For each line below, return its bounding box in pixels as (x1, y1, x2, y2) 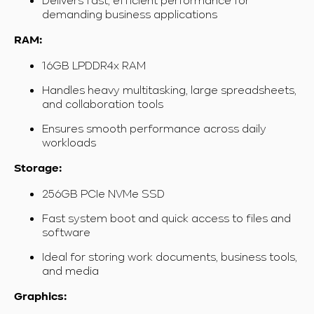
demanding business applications (42, 6, 217, 21)
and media (42, 263, 99, 278)
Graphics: (14, 291, 67, 303)
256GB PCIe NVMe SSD (42, 186, 165, 200)
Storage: (14, 163, 62, 175)
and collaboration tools (42, 96, 163, 111)
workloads (42, 135, 96, 149)
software (42, 224, 90, 239)
